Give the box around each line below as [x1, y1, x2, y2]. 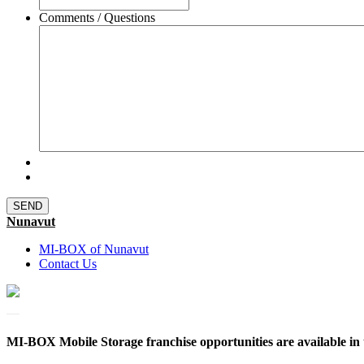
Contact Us [39, 256, 97, 271]
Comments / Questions [39, 10, 155, 24]
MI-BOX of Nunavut [39, 241, 149, 256]
